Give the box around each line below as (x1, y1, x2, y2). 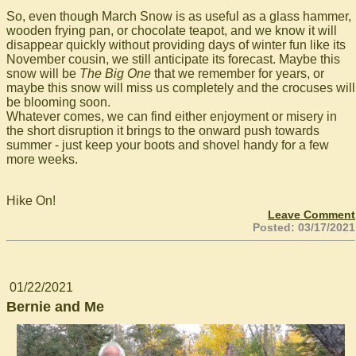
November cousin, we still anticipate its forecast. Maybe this (6, 52, 340, 66)
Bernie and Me (6, 298, 104, 315)
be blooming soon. (6, 95, 110, 109)
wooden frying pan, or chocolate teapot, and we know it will (6, 23, 337, 37)
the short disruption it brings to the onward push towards (6, 123, 319, 137)
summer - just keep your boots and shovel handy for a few (6, 137, 329, 152)
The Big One (79, 66, 151, 80)
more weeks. (6, 152, 78, 166)
